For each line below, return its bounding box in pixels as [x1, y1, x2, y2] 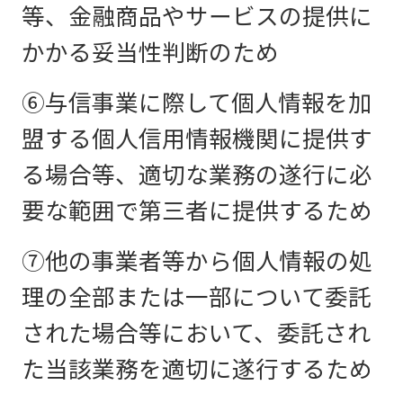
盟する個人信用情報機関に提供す [22, 125, 372, 153]
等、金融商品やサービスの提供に [22, 3, 372, 31]
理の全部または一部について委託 [22, 283, 372, 311]
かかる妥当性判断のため [22, 39, 279, 67]
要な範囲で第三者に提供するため [22, 197, 372, 225]
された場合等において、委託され [22, 319, 371, 347]
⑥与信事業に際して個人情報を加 [22, 89, 372, 117]
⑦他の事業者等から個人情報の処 [22, 247, 372, 275]
